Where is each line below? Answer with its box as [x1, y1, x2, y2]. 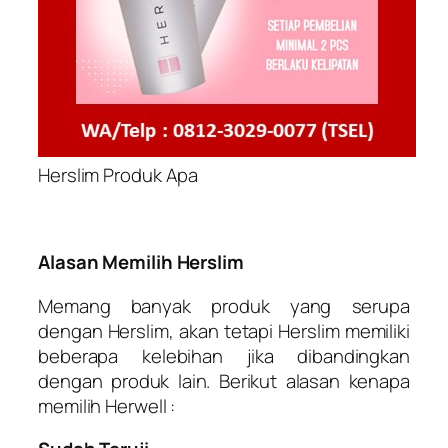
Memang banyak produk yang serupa [38, 292, 410, 319]
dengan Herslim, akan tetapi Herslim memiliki [38, 317, 410, 344]
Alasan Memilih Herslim [38, 249, 244, 276]
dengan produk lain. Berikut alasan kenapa [38, 367, 410, 394]
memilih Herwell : [38, 392, 176, 419]
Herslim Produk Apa [38, 162, 199, 189]
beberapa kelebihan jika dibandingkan [38, 342, 410, 369]
